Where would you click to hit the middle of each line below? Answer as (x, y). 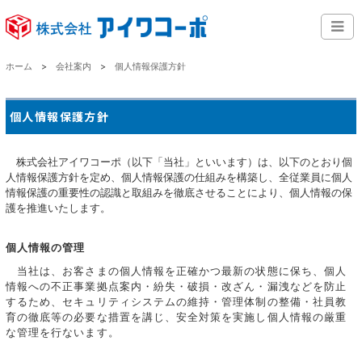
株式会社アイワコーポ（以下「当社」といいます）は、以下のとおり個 (179, 161)
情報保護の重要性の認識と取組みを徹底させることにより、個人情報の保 (179, 192)
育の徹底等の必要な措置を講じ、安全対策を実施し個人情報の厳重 (177, 316)
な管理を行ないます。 (63, 332)
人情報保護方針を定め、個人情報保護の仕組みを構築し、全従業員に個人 (179, 177)
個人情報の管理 (46, 247)
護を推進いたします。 (58, 207)
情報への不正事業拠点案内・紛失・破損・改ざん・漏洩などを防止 (177, 286)
